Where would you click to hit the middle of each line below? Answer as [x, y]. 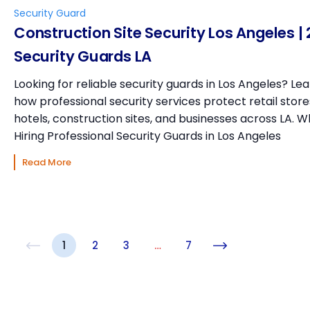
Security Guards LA [83, 57]
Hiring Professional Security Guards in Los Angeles [147, 136]
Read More [47, 163]
